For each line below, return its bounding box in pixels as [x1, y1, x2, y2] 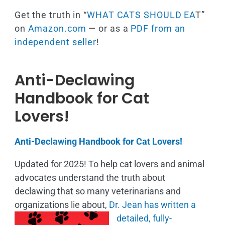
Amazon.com [28, 23, 86, 34]
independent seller [14, 36, 97, 47]
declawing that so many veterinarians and [14, 185, 181, 196]
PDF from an [131, 23, 186, 34]
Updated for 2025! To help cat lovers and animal [14, 158, 204, 169]
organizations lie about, [14, 199, 109, 210]
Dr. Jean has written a [108, 199, 196, 210]
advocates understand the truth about [14, 172, 165, 183]
